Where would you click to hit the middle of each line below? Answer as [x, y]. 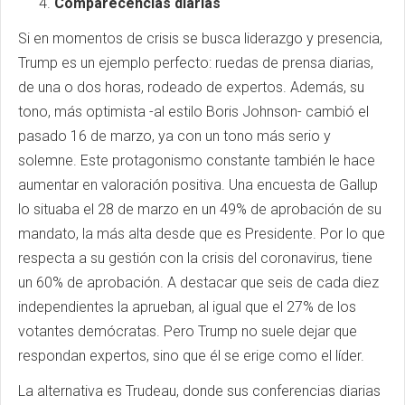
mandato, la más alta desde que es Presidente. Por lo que [202, 234]
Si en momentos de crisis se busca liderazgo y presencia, [200, 38]
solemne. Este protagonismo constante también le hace [197, 160]
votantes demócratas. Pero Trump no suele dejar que [188, 331]
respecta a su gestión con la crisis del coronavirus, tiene [195, 258]
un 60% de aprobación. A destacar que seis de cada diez [198, 283]
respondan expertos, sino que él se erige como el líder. [191, 356]
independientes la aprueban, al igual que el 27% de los [187, 307]
